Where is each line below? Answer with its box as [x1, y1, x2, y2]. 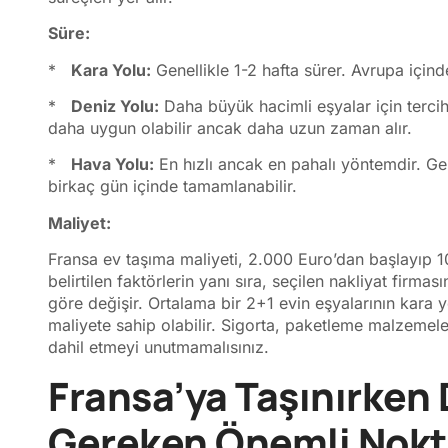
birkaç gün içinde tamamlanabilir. [48, 176, 297, 197]
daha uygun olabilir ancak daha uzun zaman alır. [48, 118, 412, 139]
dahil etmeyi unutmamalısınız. [48, 337, 269, 358]
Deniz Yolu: [71, 96, 159, 117]
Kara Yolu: [71, 59, 151, 80]
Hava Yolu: [71, 154, 154, 175]
